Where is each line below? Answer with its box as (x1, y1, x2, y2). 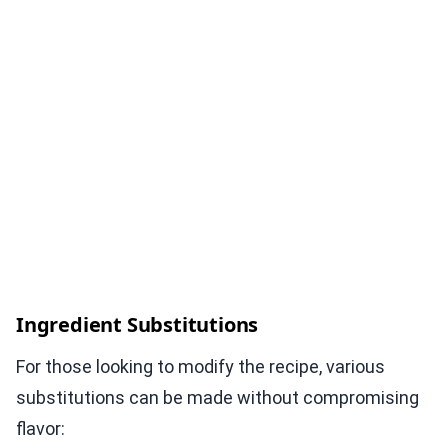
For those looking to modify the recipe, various (16, 355, 385, 377)
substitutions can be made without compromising (16, 386, 419, 408)
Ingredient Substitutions (16, 310, 259, 338)
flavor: (16, 417, 65, 439)
